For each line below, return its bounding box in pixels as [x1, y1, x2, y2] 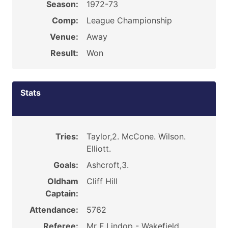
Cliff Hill [86, 176, 118, 186]
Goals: [53, 160, 78, 170]
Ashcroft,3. [86, 160, 129, 170]
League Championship [86, 15, 172, 25]
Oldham [47, 176, 78, 186]
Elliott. [86, 144, 111, 154]
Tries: [55, 131, 78, 141]
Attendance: [29, 205, 78, 215]
